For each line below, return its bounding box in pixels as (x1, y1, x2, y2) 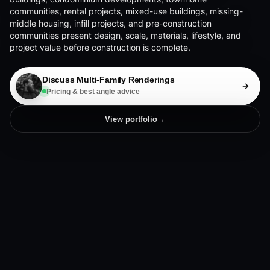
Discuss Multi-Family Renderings (42, 75, 175, 84)
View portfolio (105, 115, 157, 124)
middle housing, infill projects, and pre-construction (10, 18, 212, 29)
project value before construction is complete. (10, 42, 190, 53)
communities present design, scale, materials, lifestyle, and (10, 30, 241, 41)
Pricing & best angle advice (46, 87, 140, 96)
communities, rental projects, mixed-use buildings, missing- (10, 6, 243, 17)
